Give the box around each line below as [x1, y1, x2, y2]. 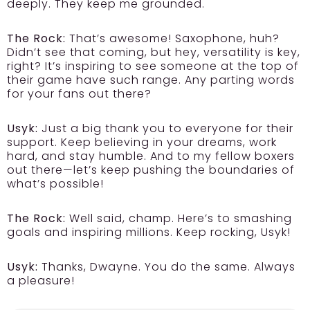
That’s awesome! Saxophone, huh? [66, 30, 280, 47]
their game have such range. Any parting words [7, 72, 295, 89]
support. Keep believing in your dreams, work [7, 134, 277, 151]
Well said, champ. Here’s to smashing [66, 210, 292, 227]
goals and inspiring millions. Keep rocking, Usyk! [7, 224, 291, 241]
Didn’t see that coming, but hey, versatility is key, [7, 44, 300, 61]
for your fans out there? [7, 86, 152, 102]
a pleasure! [7, 273, 75, 289]
